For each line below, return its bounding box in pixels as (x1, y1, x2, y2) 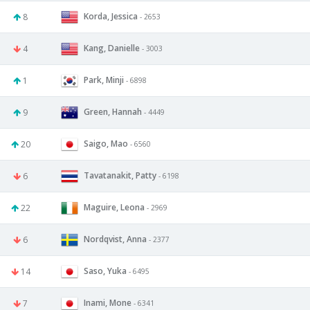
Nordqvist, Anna (84, 232, 147, 245)
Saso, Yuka (84, 264, 127, 277)
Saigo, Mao (84, 137, 128, 149)
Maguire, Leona (84, 201, 145, 213)
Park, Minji (84, 73, 124, 86)
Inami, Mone (84, 296, 131, 309)
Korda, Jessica (84, 10, 138, 22)
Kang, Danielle (84, 42, 140, 54)
